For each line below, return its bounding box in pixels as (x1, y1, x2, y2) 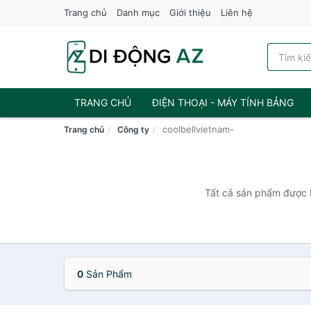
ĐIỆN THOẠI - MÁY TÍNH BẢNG (152, 96, 294, 108)
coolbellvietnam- (162, 124, 234, 135)
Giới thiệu (169, 7, 211, 18)
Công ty (117, 124, 149, 135)
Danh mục (117, 7, 160, 18)
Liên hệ (221, 7, 253, 18)
